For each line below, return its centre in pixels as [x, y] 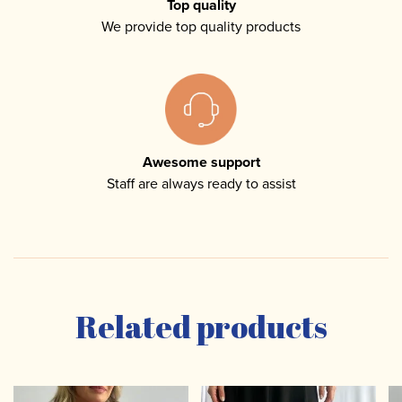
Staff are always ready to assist [201, 184]
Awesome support [201, 162]
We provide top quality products [201, 27]
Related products [201, 327]
